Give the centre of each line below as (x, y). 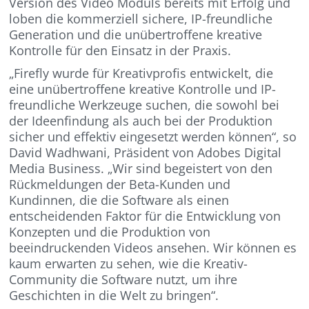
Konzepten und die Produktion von (110, 232)
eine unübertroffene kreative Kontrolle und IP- (143, 89)
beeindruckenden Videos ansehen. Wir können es (153, 248)
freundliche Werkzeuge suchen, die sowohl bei (144, 105)
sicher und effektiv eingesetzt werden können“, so (153, 137)
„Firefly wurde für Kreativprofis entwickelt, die (141, 73)
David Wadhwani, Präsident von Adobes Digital (146, 153)
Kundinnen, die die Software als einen (119, 200)
